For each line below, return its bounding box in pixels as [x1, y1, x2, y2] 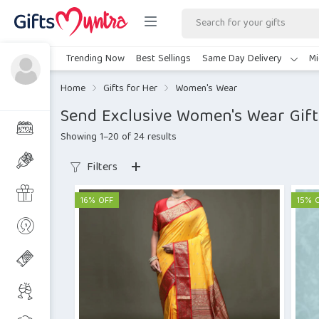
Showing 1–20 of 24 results [61, 129, 177, 146]
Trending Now [66, 50, 125, 68]
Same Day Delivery [202, 50, 285, 68]
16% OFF [80, 194, 113, 209]
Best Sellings [136, 50, 191, 68]
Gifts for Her [103, 80, 157, 98]
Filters [83, 158, 117, 178]
